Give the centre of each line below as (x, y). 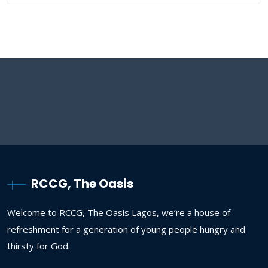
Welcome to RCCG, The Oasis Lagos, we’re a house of (119, 212)
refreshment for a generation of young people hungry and (126, 229)
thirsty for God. (39, 246)
